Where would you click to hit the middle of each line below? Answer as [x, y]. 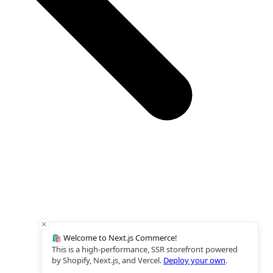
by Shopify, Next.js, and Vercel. [107, 260]
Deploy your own [194, 260]
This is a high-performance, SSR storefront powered [145, 249]
